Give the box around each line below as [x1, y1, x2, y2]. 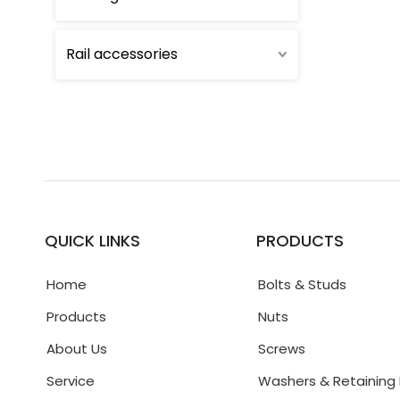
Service [46, 371, 95, 390]
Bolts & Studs [258, 275, 346, 294]
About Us [46, 339, 107, 358]
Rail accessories [66, 44, 178, 64]
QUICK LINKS [45, 229, 140, 252]
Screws [258, 339, 305, 358]
